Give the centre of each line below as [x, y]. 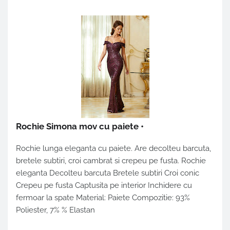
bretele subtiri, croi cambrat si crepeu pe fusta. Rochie [111, 161]
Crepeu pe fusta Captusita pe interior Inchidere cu [104, 186]
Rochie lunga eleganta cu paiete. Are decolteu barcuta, [113, 149]
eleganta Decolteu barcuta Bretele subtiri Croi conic [108, 173]
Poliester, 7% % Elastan [55, 210]
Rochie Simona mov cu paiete [77, 127]
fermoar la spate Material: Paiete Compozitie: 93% [103, 198]
